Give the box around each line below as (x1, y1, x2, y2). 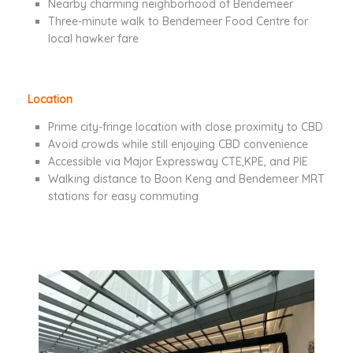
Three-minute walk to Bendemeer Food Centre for (48, 14, 308, 29)
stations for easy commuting (48, 189, 199, 204)
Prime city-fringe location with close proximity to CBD (48, 120, 323, 135)
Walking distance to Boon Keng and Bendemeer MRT (48, 172, 325, 187)
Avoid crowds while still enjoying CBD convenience (48, 137, 308, 152)
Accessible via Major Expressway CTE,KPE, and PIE (48, 154, 308, 169)
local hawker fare (48, 32, 139, 46)
